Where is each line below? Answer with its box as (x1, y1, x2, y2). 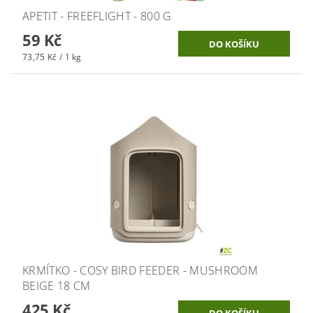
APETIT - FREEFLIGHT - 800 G (22, 8, 172, 24)
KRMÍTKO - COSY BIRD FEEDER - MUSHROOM (22, 262, 258, 278)
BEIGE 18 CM (22, 277, 91, 293)
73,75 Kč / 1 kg (22, 51, 82, 64)
